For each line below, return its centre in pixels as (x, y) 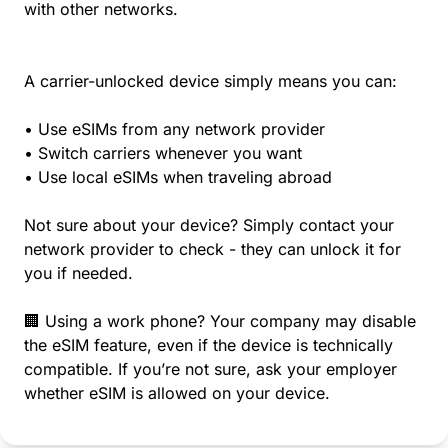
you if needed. (78, 272)
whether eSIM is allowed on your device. (177, 392)
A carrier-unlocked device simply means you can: (210, 80)
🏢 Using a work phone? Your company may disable (220, 320)
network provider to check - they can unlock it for (212, 248)
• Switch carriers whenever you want (163, 152)
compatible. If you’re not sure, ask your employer (210, 368)
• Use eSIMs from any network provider (174, 128)
